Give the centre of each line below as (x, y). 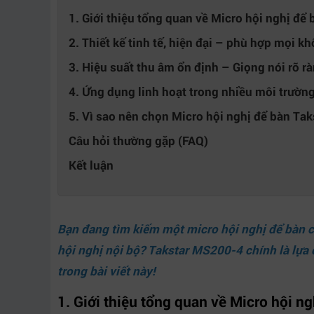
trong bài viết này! (107, 271)
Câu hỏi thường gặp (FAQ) (138, 141)
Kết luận (91, 165)
